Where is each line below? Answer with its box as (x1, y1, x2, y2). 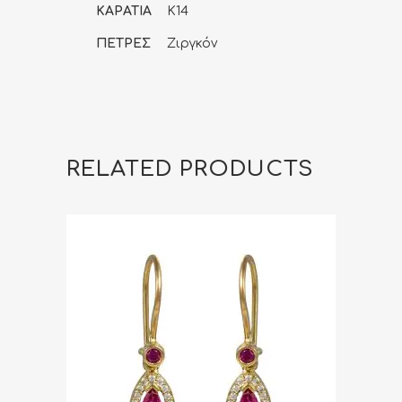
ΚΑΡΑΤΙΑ (96, 4, 152, 18)
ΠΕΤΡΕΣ (96, 36, 151, 50)
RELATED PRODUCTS (66, 156, 313, 181)
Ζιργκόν (167, 36, 217, 50)
